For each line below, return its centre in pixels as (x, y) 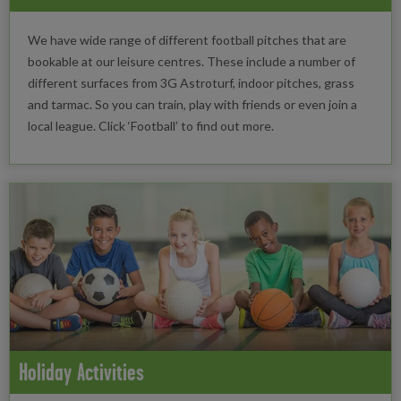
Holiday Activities (81, 372)
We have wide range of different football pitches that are (187, 39)
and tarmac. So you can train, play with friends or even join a (192, 104)
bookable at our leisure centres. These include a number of (192, 61)
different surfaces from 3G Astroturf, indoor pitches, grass (191, 82)
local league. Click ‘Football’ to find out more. (151, 125)
